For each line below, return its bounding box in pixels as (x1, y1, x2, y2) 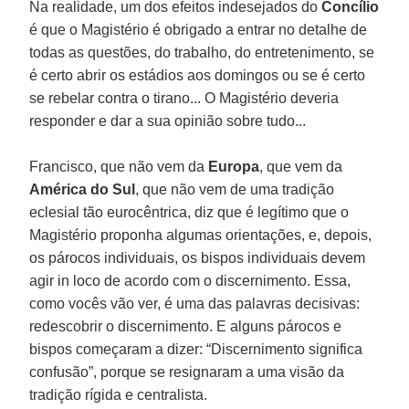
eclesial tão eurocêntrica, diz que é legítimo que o (29, 204, 350, 220)
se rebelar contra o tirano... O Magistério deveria (29, 89, 340, 106)
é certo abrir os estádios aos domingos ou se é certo (29, 67, 366, 83)
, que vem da (259, 158, 343, 174)
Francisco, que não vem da (29, 158, 209, 174)
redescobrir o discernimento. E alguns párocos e (29, 318, 342, 334)
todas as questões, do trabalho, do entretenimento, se (29, 44, 375, 60)
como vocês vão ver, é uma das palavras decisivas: (29, 295, 361, 311)
